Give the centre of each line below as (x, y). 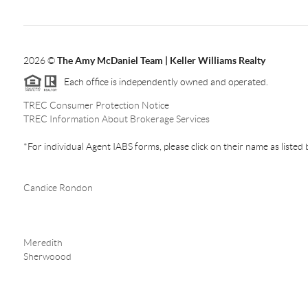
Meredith (43, 242)
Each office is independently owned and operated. (163, 81)
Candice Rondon (58, 187)
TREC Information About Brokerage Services (116, 119)
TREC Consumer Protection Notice (96, 105)
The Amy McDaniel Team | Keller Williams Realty (161, 60)
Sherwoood (47, 256)
